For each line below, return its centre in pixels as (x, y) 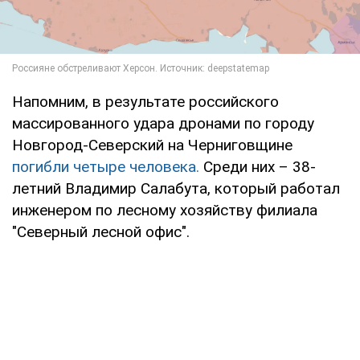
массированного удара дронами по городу (163, 124)
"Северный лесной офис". (101, 232)
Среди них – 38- (258, 167)
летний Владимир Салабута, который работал (176, 189)
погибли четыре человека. (106, 167)
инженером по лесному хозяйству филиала (165, 211)
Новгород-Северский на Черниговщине (152, 145)
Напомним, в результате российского (145, 102)
